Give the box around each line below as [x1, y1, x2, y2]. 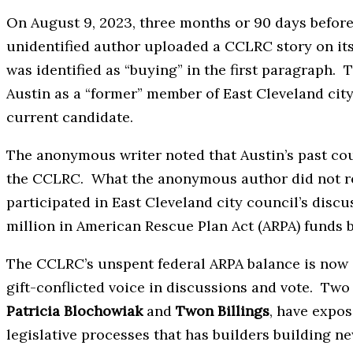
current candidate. [6, 108, 133, 127]
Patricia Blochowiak [6, 302, 143, 321]
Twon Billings [176, 302, 269, 321]
